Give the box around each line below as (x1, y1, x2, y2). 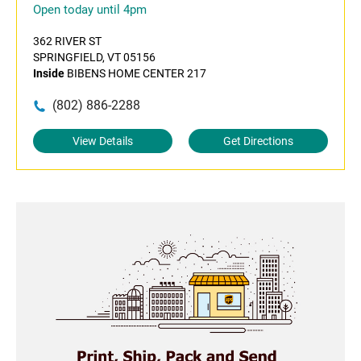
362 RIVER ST (33, 35, 102, 48)
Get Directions (223, 135, 293, 147)
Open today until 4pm (33, 2, 147, 17)
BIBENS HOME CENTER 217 (64, 67, 206, 80)
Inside (33, 67, 64, 80)
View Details (73, 135, 133, 147)
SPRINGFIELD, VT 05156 (33, 51, 156, 64)
